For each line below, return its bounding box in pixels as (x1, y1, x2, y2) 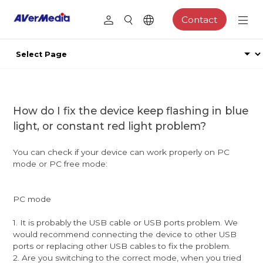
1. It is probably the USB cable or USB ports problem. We (13, 217, 238, 227)
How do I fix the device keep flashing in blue (13, 104, 249, 117)
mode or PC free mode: (13, 159, 108, 168)
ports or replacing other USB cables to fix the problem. (13, 241, 231, 251)
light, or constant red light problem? (13, 119, 207, 132)
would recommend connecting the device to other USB (13, 229, 237, 239)
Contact (181, 14, 218, 25)
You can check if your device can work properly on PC (13, 147, 230, 157)
